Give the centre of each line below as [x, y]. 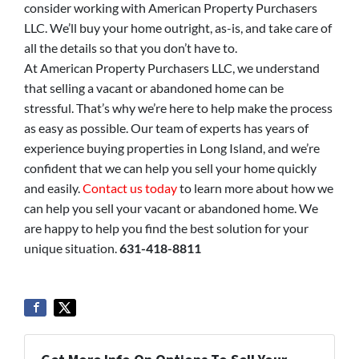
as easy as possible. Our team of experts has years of [166, 127]
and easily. [53, 188]
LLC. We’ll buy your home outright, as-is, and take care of [178, 27]
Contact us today [130, 188]
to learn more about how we [255, 188]
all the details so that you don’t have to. [131, 47]
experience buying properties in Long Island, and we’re [172, 147]
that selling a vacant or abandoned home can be [154, 87]
